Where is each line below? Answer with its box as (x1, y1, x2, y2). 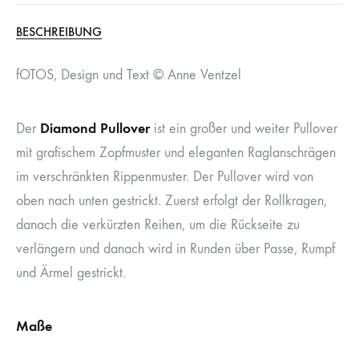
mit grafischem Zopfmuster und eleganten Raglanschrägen (16, 144, 336, 162)
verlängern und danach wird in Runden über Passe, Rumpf (16, 240, 335, 258)
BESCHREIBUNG (16, 24, 102, 40)
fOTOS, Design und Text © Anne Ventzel (16, 67, 241, 84)
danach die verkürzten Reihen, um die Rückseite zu (16, 216, 300, 234)
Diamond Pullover (40, 119, 150, 138)
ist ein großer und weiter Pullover (150, 120, 337, 138)
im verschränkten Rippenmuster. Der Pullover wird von (16, 168, 313, 186)
